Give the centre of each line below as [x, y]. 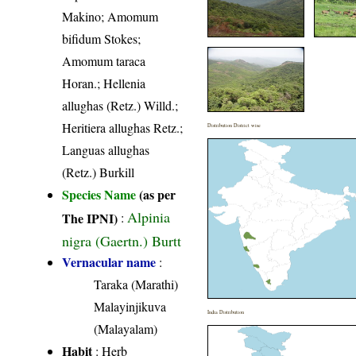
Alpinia [149, 217]
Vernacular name [109, 262]
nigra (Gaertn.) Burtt [122, 240]
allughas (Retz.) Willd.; [120, 106]
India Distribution [226, 312]
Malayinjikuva [130, 307]
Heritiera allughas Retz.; [123, 128]
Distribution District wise [234, 126]
